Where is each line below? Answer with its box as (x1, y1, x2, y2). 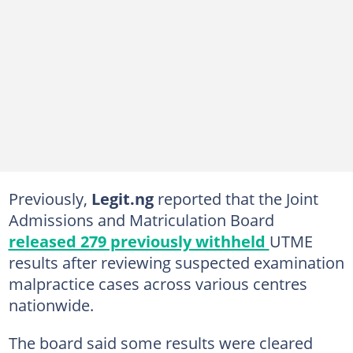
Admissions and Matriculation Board (8, 208, 274, 231)
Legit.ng (91, 187, 158, 210)
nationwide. (8, 293, 94, 316)
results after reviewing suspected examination (8, 251, 344, 273)
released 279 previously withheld (8, 229, 269, 252)
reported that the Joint (157, 187, 318, 210)
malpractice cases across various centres (8, 272, 307, 295)
